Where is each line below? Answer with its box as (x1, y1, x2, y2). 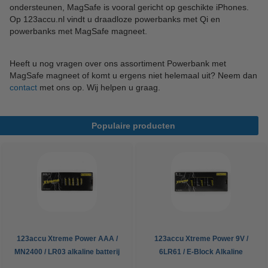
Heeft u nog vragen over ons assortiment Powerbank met (10, 59, 226, 68)
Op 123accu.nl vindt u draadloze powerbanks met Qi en (10, 14, 220, 24)
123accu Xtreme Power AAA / (16, 234, 118, 243)
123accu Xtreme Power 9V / (154, 234, 248, 243)
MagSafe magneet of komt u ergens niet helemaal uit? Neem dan (10, 71, 257, 80)
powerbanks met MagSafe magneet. (10, 26, 147, 36)
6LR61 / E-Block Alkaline (159, 248, 243, 256)
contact (10, 83, 37, 92)
